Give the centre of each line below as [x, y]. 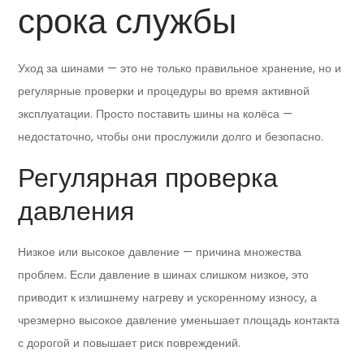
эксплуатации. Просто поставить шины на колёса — [156, 114]
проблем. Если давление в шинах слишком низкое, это [164, 275]
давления [76, 211]
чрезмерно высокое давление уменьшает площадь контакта [179, 321]
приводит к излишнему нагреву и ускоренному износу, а [168, 298]
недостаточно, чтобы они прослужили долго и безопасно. [171, 137]
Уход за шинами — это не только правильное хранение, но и [180, 69]
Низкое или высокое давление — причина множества [160, 252]
